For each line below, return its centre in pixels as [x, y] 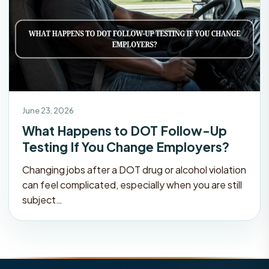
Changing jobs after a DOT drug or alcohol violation [134, 169]
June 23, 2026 [48, 110]
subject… [42, 199]
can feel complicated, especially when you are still [132, 184]
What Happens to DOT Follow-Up [125, 130]
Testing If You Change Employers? [126, 147]
